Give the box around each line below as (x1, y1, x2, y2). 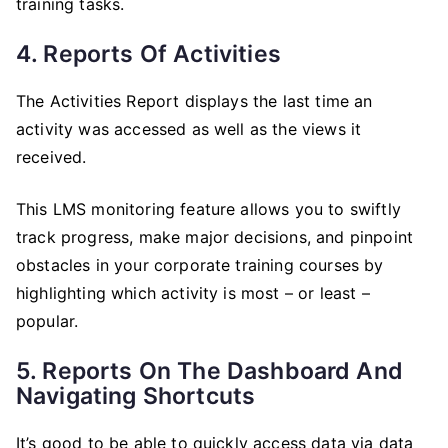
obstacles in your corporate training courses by (16, 255, 384, 275)
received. (16, 147, 87, 167)
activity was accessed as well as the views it (16, 119, 362, 139)
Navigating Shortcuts (16, 382, 256, 410)
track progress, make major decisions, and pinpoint (16, 227, 414, 247)
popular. (16, 311, 79, 331)
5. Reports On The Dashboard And (16, 357, 403, 385)
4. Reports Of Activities (16, 40, 281, 68)
